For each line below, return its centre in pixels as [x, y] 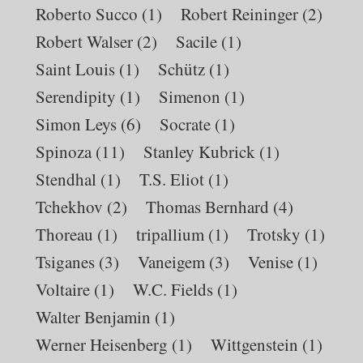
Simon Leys [77, 124]
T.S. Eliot [172, 179]
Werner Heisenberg [102, 344]
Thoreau [65, 234]
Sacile [197, 41]
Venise [271, 261]
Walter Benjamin [94, 316]
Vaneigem [172, 261]
